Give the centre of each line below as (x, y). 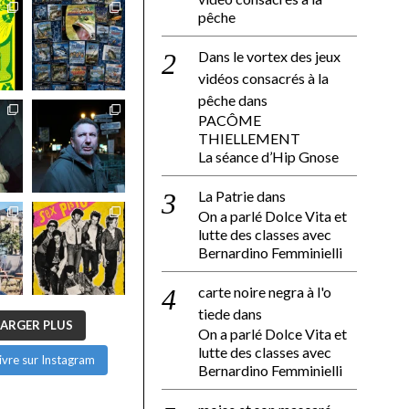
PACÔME (230, 121)
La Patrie (226, 196)
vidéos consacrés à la (263, 79)
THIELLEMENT (249, 139)
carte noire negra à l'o (265, 292)
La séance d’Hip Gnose (268, 157)
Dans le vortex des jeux (269, 57)
